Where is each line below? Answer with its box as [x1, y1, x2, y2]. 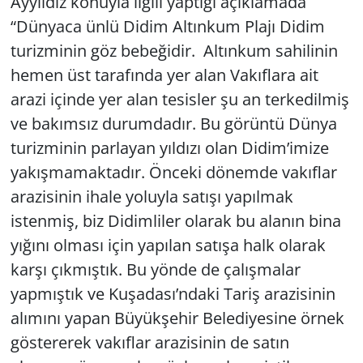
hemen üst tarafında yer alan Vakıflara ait [10, 64, 318, 87]
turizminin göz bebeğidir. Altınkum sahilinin [10, 40, 338, 62]
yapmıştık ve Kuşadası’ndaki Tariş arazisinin [10, 283, 335, 305]
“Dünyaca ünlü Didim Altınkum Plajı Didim [10, 15, 325, 38]
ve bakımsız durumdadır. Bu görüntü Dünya [10, 113, 337, 135]
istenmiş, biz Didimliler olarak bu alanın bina [10, 210, 341, 233]
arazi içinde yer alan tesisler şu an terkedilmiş [10, 88, 349, 111]
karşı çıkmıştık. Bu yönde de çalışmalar [10, 258, 301, 281]
